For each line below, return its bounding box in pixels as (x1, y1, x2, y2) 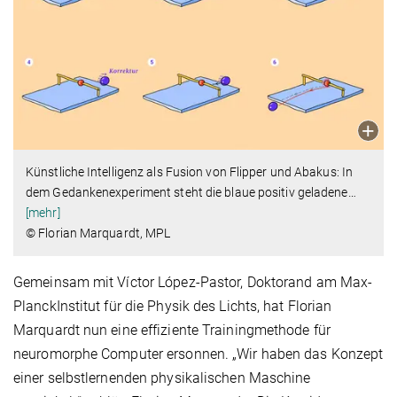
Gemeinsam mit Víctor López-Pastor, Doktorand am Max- (13, 274, 373, 292)
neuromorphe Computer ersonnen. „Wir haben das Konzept (13, 346, 384, 363)
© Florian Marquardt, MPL (26, 226, 171, 241)
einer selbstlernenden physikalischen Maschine (13, 370, 311, 387)
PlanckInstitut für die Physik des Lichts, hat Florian (13, 298, 332, 315)
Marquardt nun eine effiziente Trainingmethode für (13, 322, 331, 339)
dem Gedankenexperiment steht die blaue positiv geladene (26, 185, 348, 200)
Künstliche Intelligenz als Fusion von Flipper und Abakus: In (26, 165, 354, 180)
